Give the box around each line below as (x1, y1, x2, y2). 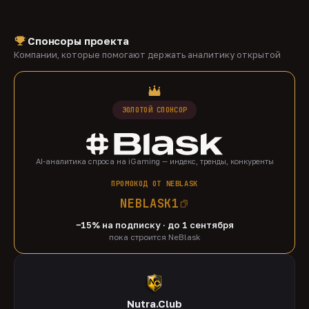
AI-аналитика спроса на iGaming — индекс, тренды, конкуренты (35, 156, 274, 166)
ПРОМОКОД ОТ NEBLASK (111, 178, 198, 188)
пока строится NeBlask (109, 232, 200, 242)
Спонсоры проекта (28, 34, 129, 48)
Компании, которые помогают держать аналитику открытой (14, 49, 281, 60)
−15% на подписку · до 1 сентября (75, 219, 234, 230)
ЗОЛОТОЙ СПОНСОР (121, 105, 188, 115)
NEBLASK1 (120, 195, 179, 211)
